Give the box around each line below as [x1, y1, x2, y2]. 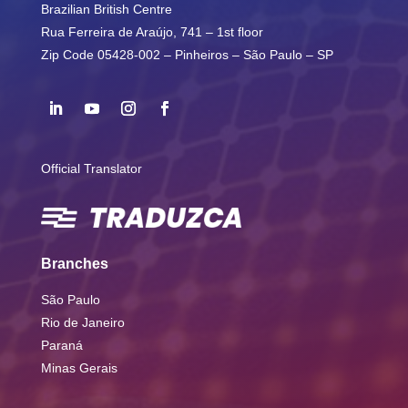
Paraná [40, 338, 83, 352]
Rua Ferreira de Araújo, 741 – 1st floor [40, 25, 263, 39]
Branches [40, 256, 108, 271]
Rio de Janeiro [40, 315, 125, 330]
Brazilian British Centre [40, 2, 172, 16]
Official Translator [40, 161, 142, 176]
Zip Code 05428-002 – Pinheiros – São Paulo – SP [40, 47, 333, 62]
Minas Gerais [40, 361, 117, 375]
